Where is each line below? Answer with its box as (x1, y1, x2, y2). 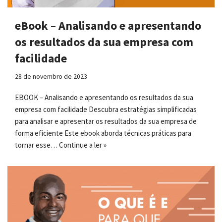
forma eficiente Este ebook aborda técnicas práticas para (15, 128, 191, 138)
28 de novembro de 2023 (15, 72, 87, 81)
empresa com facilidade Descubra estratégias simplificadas (15, 105, 197, 114)
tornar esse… (15, 140, 59, 150)
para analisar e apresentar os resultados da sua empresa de (15, 116, 197, 126)
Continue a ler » (59, 140, 107, 150)
